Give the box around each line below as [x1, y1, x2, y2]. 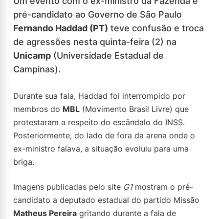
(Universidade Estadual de [51, 50, 164, 61]
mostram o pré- [132, 182, 193, 192]
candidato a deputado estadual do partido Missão [13, 195, 199, 205]
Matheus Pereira [13, 208, 77, 218]
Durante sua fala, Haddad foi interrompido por [13, 91, 185, 101]
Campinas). [13, 64, 61, 74]
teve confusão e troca [108, 23, 204, 33]
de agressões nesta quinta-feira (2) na [13, 37, 176, 47]
